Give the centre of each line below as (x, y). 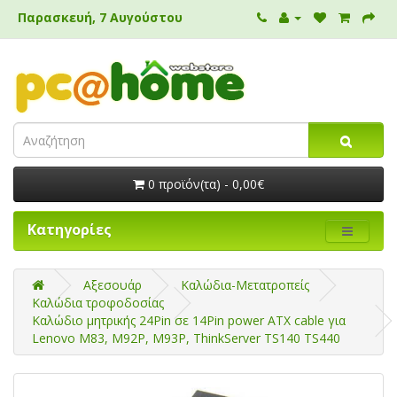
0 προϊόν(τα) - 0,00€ (206, 184)
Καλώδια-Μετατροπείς (245, 285)
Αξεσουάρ (113, 285)
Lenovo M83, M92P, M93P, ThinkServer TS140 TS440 (186, 338)
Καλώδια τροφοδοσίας (98, 303)
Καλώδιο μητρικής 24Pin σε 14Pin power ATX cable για (189, 320)
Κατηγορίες (70, 230)
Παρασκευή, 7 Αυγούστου (100, 17)
